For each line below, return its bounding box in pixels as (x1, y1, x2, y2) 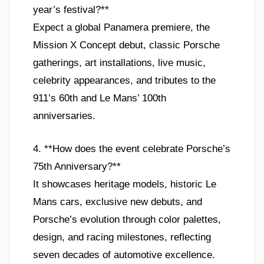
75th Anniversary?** (33, 160, 121, 172)
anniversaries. (33, 110, 95, 121)
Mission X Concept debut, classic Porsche (33, 39, 220, 51)
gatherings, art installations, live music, (33, 57, 206, 68)
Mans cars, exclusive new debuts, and (33, 196, 202, 207)
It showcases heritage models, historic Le (33, 178, 216, 190)
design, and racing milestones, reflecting (33, 231, 211, 243)
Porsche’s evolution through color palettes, (33, 213, 221, 225)
